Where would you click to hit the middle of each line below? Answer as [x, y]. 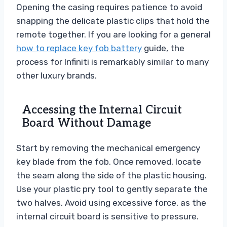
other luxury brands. [56, 75]
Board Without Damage [87, 123]
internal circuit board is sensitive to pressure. [107, 216]
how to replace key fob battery [79, 48]
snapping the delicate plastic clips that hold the [113, 21]
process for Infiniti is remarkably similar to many [112, 62]
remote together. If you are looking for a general [113, 34]
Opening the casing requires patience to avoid [109, 7]
